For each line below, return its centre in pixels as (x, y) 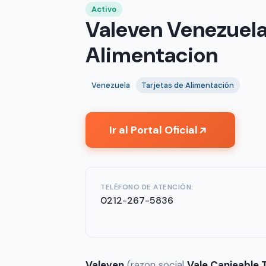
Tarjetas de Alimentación (188, 85)
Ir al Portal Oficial (153, 130)
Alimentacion (152, 55)
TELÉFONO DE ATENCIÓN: (147, 187)
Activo (104, 9)
